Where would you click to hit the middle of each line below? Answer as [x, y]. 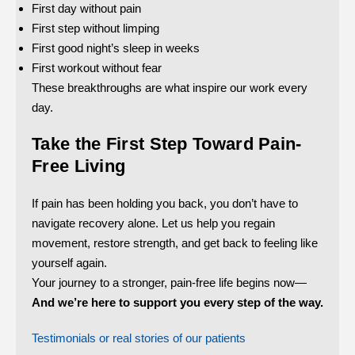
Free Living [79, 166]
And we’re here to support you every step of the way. [177, 302]
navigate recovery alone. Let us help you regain [153, 223]
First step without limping [95, 28]
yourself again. [69, 262]
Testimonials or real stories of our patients [139, 338]
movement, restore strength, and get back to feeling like [175, 242]
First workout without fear [97, 67]
